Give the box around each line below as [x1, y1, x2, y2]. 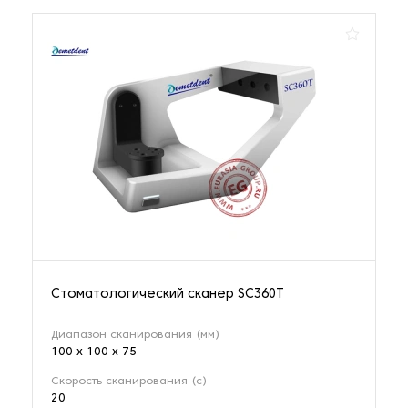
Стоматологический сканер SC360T [51, 288, 284, 301]
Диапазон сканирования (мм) [51, 329, 219, 341]
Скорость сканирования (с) [51, 375, 207, 387]
